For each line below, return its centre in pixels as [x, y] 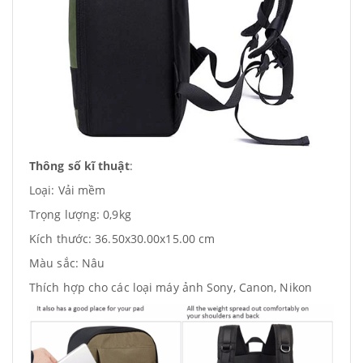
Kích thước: [62, 239]
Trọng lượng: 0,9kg [80, 214]
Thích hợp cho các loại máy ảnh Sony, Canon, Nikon [171, 287]
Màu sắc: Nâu [67, 263]
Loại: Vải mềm [68, 190]
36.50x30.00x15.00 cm [155, 239]
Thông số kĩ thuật [79, 166]
